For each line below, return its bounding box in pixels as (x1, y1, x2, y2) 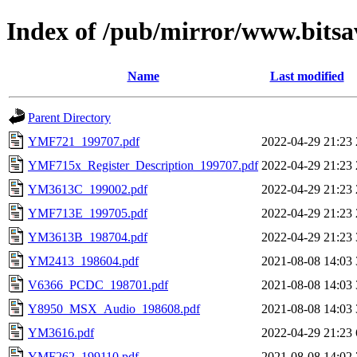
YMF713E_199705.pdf (28, 206, 147, 220)
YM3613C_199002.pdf (28, 182, 147, 196)
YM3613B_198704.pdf (28, 229, 147, 244)
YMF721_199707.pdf (28, 134, 139, 148)
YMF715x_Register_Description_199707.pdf (28, 158, 258, 172)
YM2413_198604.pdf (28, 253, 139, 268)
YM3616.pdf (28, 325, 94, 339)
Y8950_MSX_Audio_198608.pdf (28, 301, 200, 316)
